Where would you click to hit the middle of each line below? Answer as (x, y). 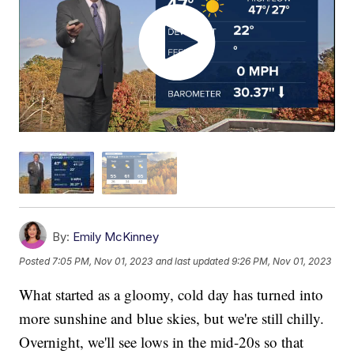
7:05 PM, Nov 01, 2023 (103, 262)
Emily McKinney (116, 236)
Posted (36, 262)
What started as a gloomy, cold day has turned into (171, 294)
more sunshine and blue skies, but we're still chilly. (172, 318)
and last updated (193, 262)
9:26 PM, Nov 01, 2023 (282, 262)
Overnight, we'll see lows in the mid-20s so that (162, 341)
